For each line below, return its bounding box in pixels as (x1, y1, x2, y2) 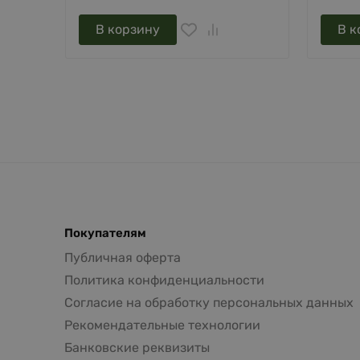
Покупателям (64, 225, 146, 240)
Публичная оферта (64, 249, 181, 265)
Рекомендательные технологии (64, 317, 260, 333)
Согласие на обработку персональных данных (64, 294, 354, 310)
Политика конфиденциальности (64, 272, 264, 288)
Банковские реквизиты (64, 339, 210, 355)
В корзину (96, 21, 160, 37)
